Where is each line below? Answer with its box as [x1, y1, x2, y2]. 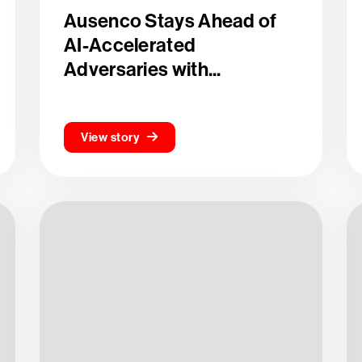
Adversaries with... [64, 58, 221, 81]
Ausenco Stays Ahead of [64, 10, 277, 32]
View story [81, 130, 139, 145]
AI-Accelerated [64, 34, 196, 57]
